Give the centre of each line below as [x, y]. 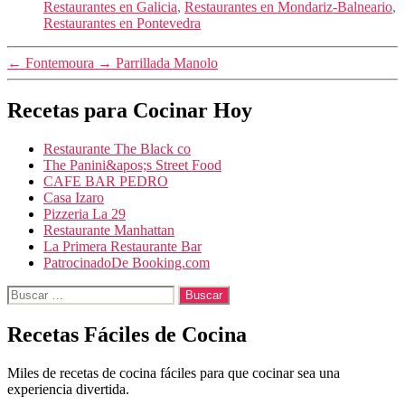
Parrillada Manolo [167, 63]
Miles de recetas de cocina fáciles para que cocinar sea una [174, 372]
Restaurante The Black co [117, 148]
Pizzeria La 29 [85, 213]
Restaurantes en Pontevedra [122, 24]
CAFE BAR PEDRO [106, 181]
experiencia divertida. [68, 389]
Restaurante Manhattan [109, 230]
